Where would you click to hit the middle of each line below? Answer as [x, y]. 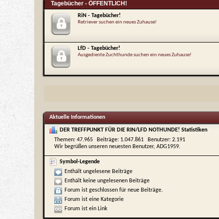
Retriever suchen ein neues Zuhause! [117, 22]
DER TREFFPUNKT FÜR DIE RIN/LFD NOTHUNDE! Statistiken [133, 130]
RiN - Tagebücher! [99, 16]
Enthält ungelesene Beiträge [99, 172]
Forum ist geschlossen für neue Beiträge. [114, 190]
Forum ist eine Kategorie [94, 199]
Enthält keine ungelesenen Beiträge [107, 181]
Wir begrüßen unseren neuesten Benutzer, [105, 147]
